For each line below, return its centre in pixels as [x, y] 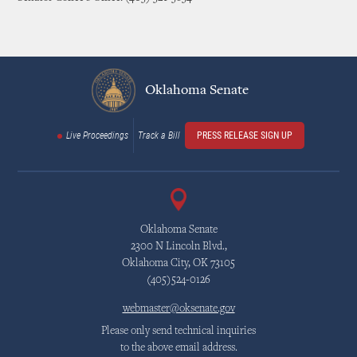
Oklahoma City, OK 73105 [178, 264]
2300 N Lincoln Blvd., [178, 247]
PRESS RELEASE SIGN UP [245, 135]
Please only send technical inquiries [178, 331]
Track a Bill [159, 135]
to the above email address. [178, 348]
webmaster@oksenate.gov [178, 309]
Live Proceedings [97, 135]
